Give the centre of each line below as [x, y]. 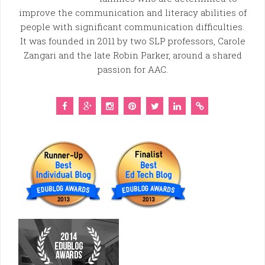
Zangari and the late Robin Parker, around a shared [132, 55]
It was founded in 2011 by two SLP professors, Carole [132, 41]
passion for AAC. [132, 70]
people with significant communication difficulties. [132, 27]
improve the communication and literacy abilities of [132, 13]
